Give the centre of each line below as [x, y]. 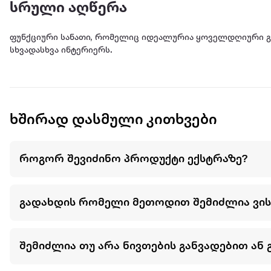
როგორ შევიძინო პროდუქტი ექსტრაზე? [133, 159]
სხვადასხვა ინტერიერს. [61, 51]
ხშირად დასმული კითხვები [113, 121]
